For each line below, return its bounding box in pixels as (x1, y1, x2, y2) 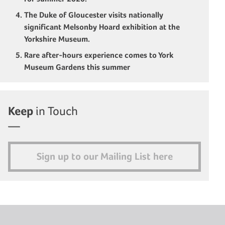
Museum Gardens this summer (24, 62, 132, 72)
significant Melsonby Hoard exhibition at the (24, 22, 180, 32)
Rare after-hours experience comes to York (24, 50, 173, 60)
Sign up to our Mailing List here (36, 151, 173, 162)
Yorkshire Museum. (24, 34, 94, 44)
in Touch (33, 104, 78, 118)
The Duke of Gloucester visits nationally (24, 10, 163, 20)
